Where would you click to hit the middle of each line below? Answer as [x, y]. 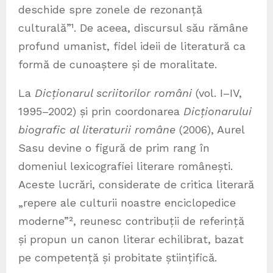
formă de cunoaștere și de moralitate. [118, 65]
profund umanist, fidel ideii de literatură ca [132, 46]
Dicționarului [218, 112]
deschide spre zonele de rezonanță [110, 10]
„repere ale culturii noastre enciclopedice [127, 203]
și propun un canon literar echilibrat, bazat [131, 239]
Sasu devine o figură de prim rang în [114, 148]
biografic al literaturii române [97, 130]
